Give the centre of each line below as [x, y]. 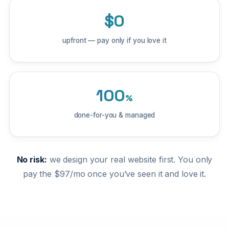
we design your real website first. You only [130, 160]
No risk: [32, 160]
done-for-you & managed [114, 115]
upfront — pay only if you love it [114, 41]
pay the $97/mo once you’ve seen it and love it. [114, 174]
